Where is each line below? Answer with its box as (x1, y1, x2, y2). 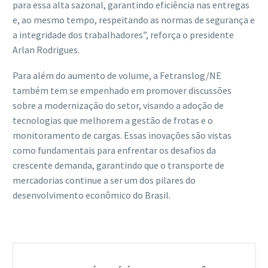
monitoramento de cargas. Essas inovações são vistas (13, 129, 232, 141)
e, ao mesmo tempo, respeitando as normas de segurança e (13, 13, 255, 26)
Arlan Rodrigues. (13, 43, 80, 56)
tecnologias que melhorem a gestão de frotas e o (13, 114, 213, 126)
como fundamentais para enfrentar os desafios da (13, 144, 216, 156)
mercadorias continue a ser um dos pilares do (13, 173, 196, 186)
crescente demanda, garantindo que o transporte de (13, 159, 224, 171)
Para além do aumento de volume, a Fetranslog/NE (13, 69, 221, 81)
